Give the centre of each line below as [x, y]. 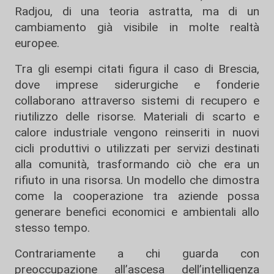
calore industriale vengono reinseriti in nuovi [137, 132]
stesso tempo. [52, 228]
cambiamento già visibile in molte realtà [137, 27]
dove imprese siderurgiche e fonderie [137, 85]
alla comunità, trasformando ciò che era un [137, 164]
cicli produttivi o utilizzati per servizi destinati [137, 148]
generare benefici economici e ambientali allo [137, 212]
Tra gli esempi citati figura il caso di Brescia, [137, 69]
